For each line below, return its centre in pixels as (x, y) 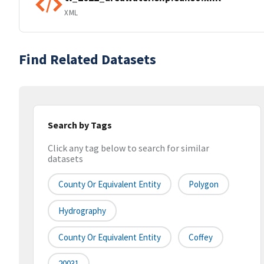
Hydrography (82, 211)
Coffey (201, 237)
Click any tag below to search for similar (128, 148)
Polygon (204, 184)
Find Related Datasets (88, 59)
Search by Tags (80, 125)
